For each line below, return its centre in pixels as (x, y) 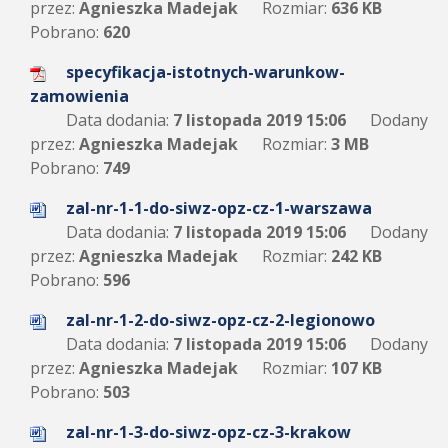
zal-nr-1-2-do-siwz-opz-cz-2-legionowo (220, 320)
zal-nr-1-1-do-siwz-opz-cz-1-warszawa (219, 208)
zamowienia (79, 96)
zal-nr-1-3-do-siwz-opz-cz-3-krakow (208, 432)
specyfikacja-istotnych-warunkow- (205, 72)
